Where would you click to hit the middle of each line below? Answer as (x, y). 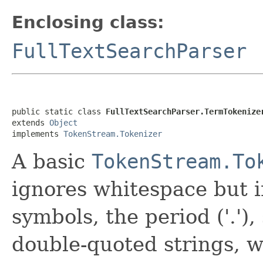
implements (38, 134)
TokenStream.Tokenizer (113, 134)
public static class (59, 111)
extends (31, 122)
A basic (52, 161)
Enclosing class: (88, 22)
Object (63, 122)
